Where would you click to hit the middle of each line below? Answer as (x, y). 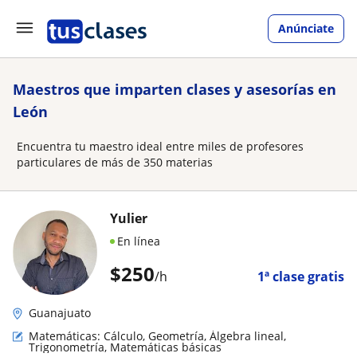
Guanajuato (60, 313)
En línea (139, 241)
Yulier (129, 218)
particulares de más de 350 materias (115, 162)
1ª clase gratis (301, 277)
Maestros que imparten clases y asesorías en (175, 89)
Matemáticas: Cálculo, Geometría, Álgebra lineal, (157, 336)
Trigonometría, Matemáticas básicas (125, 347)
